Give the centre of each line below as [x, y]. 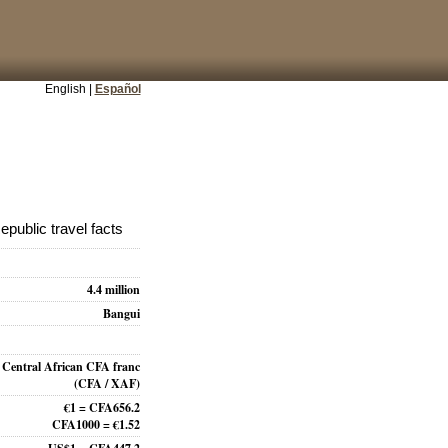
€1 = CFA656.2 [102, 408]
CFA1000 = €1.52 [96, 425]
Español [117, 89]
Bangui [121, 314]
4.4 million [113, 290]
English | [69, 89]
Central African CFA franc [71, 367]
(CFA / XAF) [107, 384]
